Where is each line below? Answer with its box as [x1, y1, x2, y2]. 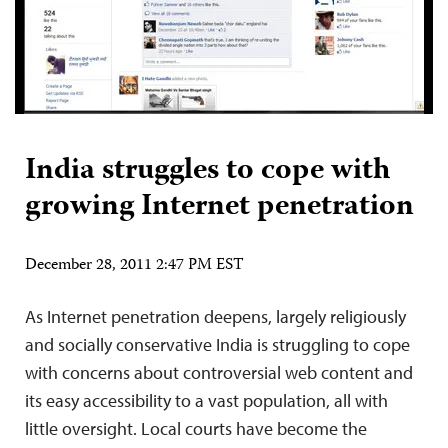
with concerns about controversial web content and [25, 361, 413, 384]
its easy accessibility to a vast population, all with [25, 389, 388, 412]
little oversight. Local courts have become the [25, 417, 367, 440]
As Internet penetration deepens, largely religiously [25, 305, 406, 328]
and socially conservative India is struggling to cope [25, 333, 410, 356]
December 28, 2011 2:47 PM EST [25, 253, 244, 279]
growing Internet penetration [25, 183, 414, 232]
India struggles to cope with [25, 147, 390, 196]
